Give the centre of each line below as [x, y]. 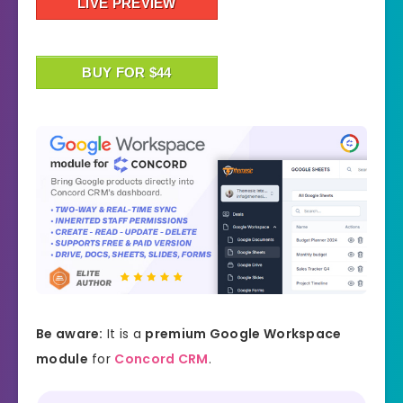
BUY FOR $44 [127, 73]
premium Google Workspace [243, 334]
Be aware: [70, 334]
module [62, 359]
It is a [124, 334]
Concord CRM [161, 359]
